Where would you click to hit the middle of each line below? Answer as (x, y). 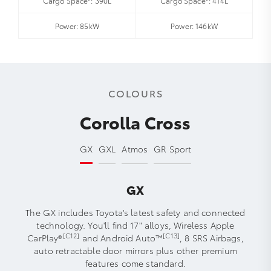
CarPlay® (45, 237)
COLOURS (135, 93)
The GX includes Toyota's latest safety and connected (135, 212)
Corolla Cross (135, 121)
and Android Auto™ (121, 237)
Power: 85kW (77, 25)
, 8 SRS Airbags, (212, 237)
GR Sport (173, 149)
